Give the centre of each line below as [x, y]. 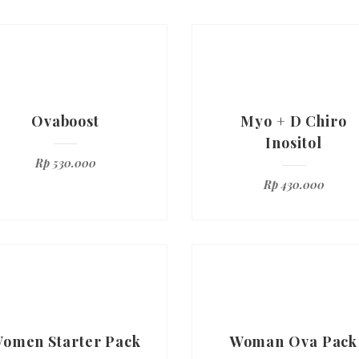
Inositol [294, 143]
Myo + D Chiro [294, 121]
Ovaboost [65, 121]
